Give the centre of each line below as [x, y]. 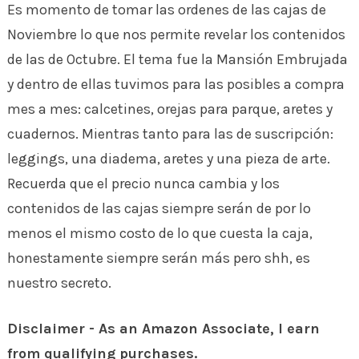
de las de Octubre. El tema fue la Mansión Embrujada [177, 59]
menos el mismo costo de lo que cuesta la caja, [159, 233]
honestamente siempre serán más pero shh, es [158, 258]
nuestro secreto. [59, 282]
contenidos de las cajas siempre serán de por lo [159, 208]
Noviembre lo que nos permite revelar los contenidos [176, 34]
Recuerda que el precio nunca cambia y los [143, 183]
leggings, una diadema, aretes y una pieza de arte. [168, 158]
